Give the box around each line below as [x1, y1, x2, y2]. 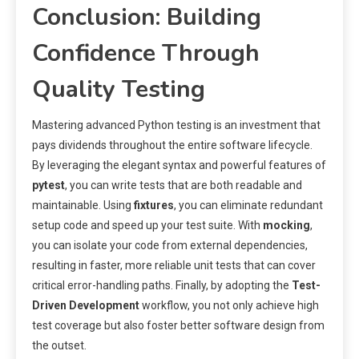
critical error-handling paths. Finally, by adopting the [32, 279, 292, 292]
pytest [32, 179, 65, 192]
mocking [263, 219, 310, 232]
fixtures [134, 199, 174, 212]
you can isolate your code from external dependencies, [32, 239, 308, 252]
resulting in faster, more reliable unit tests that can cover [32, 259, 316, 272]
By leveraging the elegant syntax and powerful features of [32, 159, 326, 172]
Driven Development [32, 299, 139, 313]
